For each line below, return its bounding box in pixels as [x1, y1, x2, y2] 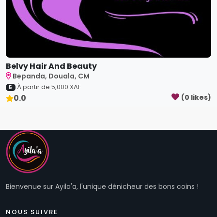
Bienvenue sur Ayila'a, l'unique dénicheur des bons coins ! [6, 182, 199, 191]
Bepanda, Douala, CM [13, 71, 90, 81]
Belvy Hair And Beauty [6, 61, 97, 72]
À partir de [16, 82, 51, 92]
